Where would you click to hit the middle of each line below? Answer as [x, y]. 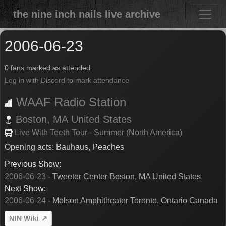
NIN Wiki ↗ [28, 219]
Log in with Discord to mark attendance [67, 81]
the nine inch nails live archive [87, 14]
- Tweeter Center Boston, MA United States [123, 177]
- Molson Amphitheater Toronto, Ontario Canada [132, 201]
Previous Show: [33, 164]
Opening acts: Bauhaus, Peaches [64, 147]
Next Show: [25, 189]
